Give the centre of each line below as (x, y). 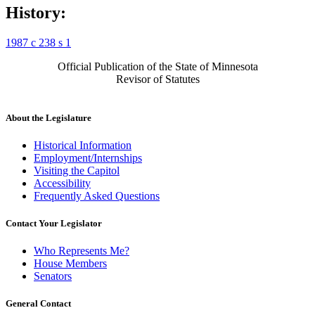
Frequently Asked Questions (97, 195)
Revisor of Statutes (157, 79)
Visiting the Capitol (77, 170)
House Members (70, 264)
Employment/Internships (88, 157)
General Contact (38, 304)
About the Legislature (49, 117)
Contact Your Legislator (54, 224)
